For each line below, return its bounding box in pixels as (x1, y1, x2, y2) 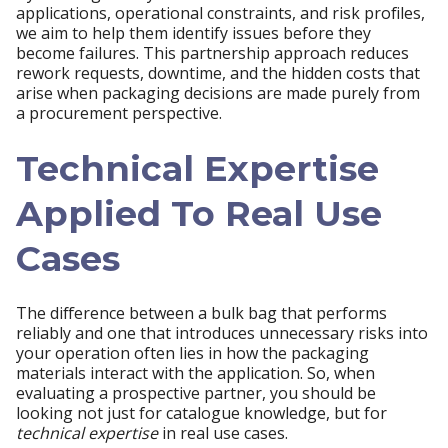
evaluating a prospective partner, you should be (16, 382, 376, 405)
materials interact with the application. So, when (16, 362, 375, 385)
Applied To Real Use (16, 191, 382, 235)
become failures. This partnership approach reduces (16, 42, 409, 65)
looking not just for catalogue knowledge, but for (16, 402, 387, 425)
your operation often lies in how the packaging (16, 342, 369, 365)
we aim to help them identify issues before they (16, 22, 371, 45)
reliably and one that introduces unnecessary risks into (16, 322, 428, 345)
